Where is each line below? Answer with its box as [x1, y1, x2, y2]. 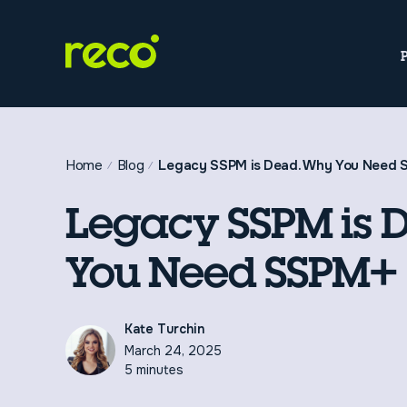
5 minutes [124, 362, 184, 378]
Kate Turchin [124, 321, 204, 337]
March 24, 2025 [124, 342, 222, 359]
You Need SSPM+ [65, 244, 398, 299]
